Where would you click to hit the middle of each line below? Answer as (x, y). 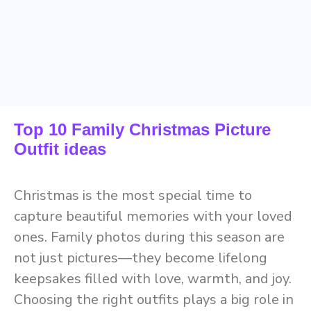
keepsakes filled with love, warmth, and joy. (153, 279)
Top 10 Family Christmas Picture (142, 129)
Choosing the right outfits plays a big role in (154, 300)
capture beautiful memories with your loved (153, 216)
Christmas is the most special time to (133, 195)
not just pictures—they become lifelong (141, 258)
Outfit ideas (60, 149)
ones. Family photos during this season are (149, 237)
